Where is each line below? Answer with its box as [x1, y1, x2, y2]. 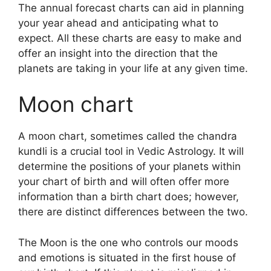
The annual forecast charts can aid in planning [18, 1, 244, 14]
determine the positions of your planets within [18, 160, 241, 172]
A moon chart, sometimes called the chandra [18, 130, 237, 142]
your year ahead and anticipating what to [18, 16, 218, 29]
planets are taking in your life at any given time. [18, 62, 248, 74]
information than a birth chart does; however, [18, 191, 239, 203]
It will [219, 145, 244, 157]
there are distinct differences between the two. [18, 206, 248, 218]
